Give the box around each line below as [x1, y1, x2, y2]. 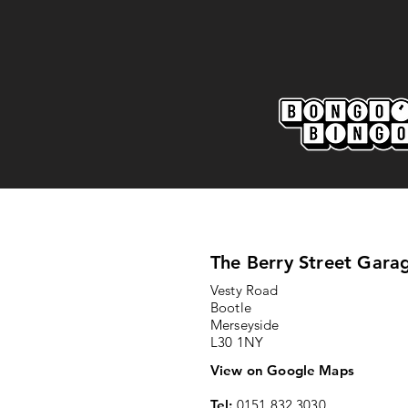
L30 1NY [210, 333, 264, 351]
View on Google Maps [210, 362, 354, 379]
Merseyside [210, 316, 280, 333]
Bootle [210, 299, 251, 316]
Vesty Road [210, 281, 279, 299]
